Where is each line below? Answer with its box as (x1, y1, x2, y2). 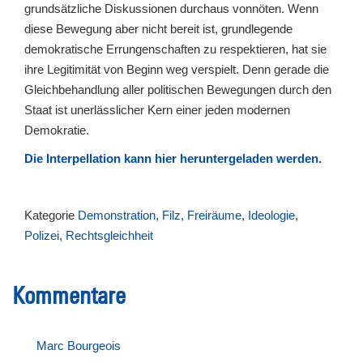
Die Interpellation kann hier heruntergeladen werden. (24, 152, 322, 165)
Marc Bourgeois (36, 339, 121, 352)
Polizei (24, 228, 59, 242)
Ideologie (248, 208, 295, 222)
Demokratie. (24, 123, 89, 137)
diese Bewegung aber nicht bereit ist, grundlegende (24, 22, 293, 36)
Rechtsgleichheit (66, 228, 153, 242)
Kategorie (24, 208, 78, 222)
